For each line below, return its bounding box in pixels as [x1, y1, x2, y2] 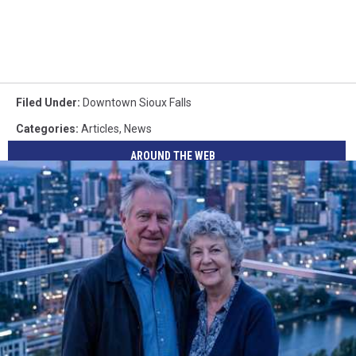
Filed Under [16, 95, 77, 109]
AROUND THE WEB [130, 149, 216, 163]
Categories [16, 122, 75, 135]
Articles [81, 122, 119, 135]
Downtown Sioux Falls [83, 95, 192, 109]
